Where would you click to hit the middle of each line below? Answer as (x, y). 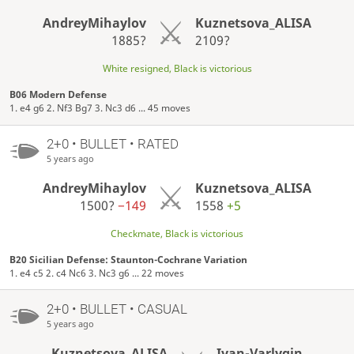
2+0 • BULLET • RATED (112, 144)
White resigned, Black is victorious (177, 69)
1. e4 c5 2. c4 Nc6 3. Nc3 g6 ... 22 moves (97, 273)
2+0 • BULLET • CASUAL (117, 309)
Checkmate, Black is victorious (177, 234)
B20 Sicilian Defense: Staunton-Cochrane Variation (129, 260)
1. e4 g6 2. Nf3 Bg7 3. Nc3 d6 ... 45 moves (100, 108)
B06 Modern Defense (58, 95)
